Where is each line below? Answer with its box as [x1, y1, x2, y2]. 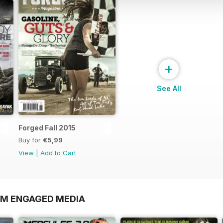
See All [157, 84, 181, 93]
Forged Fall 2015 [18, 123, 76, 132]
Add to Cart [40, 148, 76, 157]
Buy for [18, 135, 43, 144]
